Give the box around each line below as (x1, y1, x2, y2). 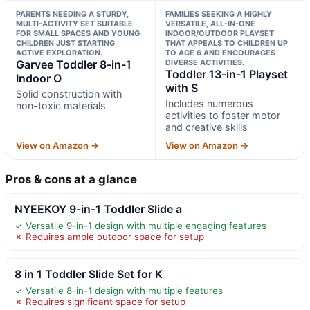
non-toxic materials (16, 99, 106, 111)
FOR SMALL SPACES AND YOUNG (16, 28, 140, 38)
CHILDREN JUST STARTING (16, 37, 115, 48)
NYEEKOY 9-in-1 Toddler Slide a (15, 201, 182, 216)
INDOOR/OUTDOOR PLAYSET (165, 28, 274, 38)
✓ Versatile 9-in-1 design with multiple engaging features (15, 219, 266, 231)
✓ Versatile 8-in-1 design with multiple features (15, 284, 223, 296)
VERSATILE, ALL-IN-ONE (165, 18, 255, 28)
